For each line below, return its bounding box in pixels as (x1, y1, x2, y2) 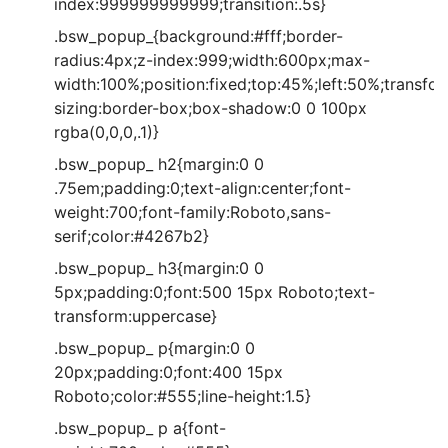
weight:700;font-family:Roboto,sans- (54, 202, 331, 222)
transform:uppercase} (54, 306, 217, 326)
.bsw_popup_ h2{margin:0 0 (54, 154, 264, 174)
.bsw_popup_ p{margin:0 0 (54, 338, 255, 358)
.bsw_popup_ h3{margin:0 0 (54, 258, 264, 278)
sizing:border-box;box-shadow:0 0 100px (54, 98, 367, 118)
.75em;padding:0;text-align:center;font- (54, 178, 351, 198)
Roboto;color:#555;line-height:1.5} (54, 386, 311, 406)
